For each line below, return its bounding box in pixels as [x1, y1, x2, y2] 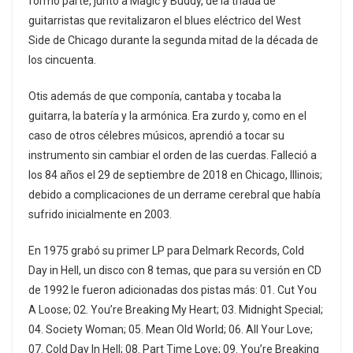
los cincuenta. [28, 54, 96, 67]
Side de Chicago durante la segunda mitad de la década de [28, 34, 318, 47]
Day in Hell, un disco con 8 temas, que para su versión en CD [28, 264, 321, 277]
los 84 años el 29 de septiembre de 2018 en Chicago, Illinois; [28, 169, 322, 182]
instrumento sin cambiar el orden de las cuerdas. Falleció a [28, 149, 317, 162]
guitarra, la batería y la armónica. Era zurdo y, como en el [28, 110, 307, 123]
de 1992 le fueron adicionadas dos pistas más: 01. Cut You [28, 284, 317, 297]
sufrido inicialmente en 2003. [28, 208, 172, 221]
